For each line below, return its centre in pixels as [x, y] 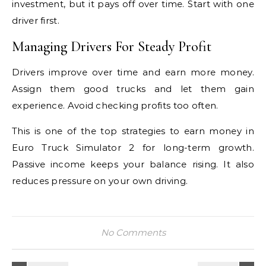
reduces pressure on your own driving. [100, 181]
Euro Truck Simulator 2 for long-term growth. [133, 148]
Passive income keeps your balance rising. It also [133, 164]
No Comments [133, 232]
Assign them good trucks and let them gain [133, 89]
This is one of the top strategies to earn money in [133, 131]
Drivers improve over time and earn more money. [133, 72]
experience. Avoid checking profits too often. [115, 105]
